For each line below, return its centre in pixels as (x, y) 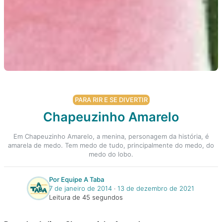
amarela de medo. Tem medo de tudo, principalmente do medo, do (111, 145)
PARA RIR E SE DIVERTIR (111, 99)
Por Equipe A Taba (76, 179)
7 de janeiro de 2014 (80, 188)
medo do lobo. (111, 154)
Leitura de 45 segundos (86, 197)
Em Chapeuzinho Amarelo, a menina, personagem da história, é (111, 136)
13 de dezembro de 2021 (156, 188)
